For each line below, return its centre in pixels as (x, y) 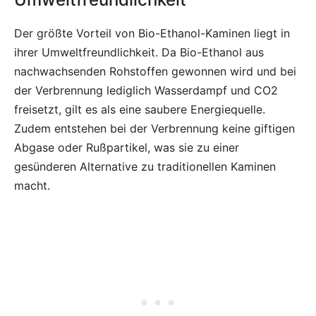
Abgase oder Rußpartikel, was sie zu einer (127, 148)
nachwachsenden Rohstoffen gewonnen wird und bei (155, 72)
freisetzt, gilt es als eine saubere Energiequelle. (140, 110)
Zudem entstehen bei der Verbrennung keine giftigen (154, 129)
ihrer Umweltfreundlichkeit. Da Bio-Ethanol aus (139, 53)
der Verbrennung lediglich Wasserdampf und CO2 (146, 91)
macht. (32, 186)
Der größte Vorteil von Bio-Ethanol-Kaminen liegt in (152, 34)
